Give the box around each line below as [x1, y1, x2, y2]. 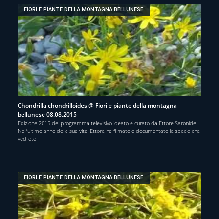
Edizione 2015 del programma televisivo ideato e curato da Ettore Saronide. [18, 119, 197, 127]
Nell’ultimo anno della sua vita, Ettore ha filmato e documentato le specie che [18, 127, 200, 134]
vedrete [18, 134, 36, 142]
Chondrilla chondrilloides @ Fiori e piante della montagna [18, 101, 177, 109]
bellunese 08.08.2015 [18, 110, 77, 119]
